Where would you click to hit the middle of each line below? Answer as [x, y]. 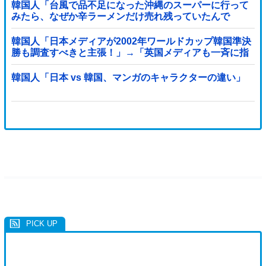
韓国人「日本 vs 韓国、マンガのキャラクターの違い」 [128, 78]
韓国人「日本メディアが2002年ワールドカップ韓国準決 [131, 41]
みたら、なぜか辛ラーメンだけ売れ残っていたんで [120, 16]
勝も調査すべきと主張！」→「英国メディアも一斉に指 [130, 52]
